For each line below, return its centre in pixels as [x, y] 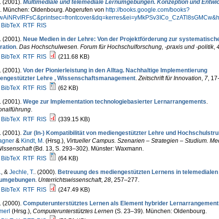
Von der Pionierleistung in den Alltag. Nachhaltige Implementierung [115, 70]
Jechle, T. [22, 172]
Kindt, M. [32, 141]
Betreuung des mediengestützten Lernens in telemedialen [138, 172]
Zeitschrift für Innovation [170, 78]
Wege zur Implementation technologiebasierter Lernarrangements [114, 102]
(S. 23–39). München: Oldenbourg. [160, 211]
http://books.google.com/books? [147, 10]
